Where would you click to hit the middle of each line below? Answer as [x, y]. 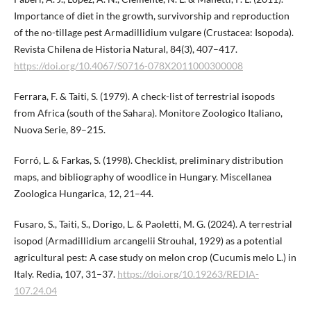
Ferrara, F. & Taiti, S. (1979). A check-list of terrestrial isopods [144, 96]
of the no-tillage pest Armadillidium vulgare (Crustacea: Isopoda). [153, 33]
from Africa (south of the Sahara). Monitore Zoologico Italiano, [148, 113]
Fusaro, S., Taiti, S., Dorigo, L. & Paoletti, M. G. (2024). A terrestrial [153, 224]
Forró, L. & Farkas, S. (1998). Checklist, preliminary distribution [148, 160]
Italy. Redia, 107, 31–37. [65, 274]
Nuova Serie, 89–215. [59, 130]
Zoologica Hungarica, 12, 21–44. [83, 194]
